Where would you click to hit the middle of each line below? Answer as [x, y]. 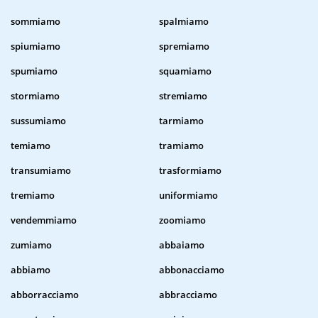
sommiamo [35, 22]
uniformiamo [188, 196]
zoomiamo [182, 220]
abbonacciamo [192, 270]
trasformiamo [190, 171]
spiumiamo [35, 46]
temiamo [31, 146]
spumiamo [34, 71]
